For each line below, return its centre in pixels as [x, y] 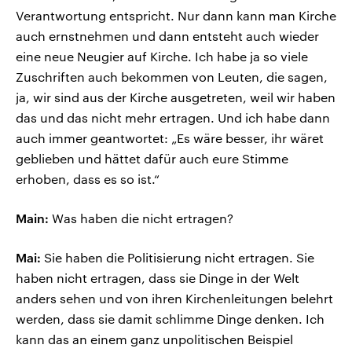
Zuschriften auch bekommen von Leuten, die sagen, [172, 76]
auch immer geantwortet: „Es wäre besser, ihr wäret [170, 137]
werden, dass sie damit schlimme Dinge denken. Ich [170, 318]
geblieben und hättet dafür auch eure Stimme [152, 158]
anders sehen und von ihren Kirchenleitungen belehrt [174, 298]
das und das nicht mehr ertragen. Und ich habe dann [173, 117]
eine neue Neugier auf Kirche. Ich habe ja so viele [162, 56]
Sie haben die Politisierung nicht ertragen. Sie [178, 257]
